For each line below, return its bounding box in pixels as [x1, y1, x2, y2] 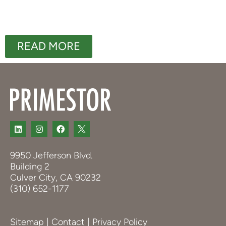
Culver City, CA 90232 [10, 172, 101, 183]
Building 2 [10, 160, 49, 172]
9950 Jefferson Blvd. [10, 149, 92, 161]
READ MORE [17, 39, 80, 53]
